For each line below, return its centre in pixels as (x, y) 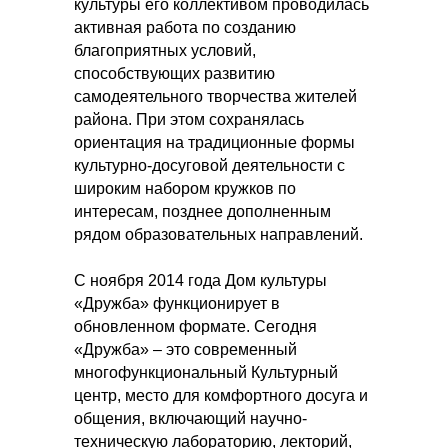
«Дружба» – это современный (185, 349)
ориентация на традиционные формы (214, 142)
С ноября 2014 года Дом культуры (200, 280)
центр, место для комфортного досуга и (221, 395)
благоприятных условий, (165, 50)
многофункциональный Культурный (206, 372)
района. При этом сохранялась (189, 119)
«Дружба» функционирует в (177, 303)
